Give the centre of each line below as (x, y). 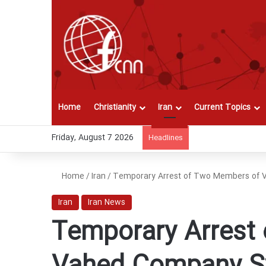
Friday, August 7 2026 (93, 138)
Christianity (115, 108)
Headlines (166, 138)
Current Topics (222, 108)
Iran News (107, 203)
